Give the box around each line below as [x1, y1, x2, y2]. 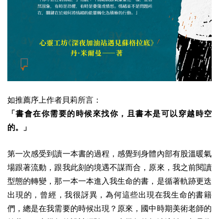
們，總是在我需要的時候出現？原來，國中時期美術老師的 [7, 204, 212, 213]
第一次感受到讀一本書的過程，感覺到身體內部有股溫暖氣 [7, 149, 212, 158]
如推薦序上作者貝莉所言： [7, 95, 101, 104]
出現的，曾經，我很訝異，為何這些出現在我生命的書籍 [7, 190, 212, 199]
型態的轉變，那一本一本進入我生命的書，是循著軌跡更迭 [7, 176, 212, 185]
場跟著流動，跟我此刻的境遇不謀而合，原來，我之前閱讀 [7, 163, 212, 172]
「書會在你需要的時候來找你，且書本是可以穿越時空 [7, 109, 212, 118]
